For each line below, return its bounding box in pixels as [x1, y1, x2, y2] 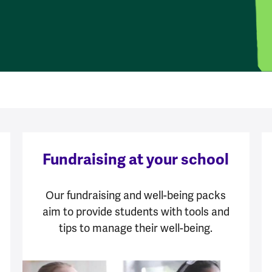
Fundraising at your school [42, 149, 229, 169]
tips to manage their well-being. [59, 220, 213, 235]
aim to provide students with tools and [42, 204, 229, 219]
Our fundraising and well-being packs [46, 188, 226, 202]
